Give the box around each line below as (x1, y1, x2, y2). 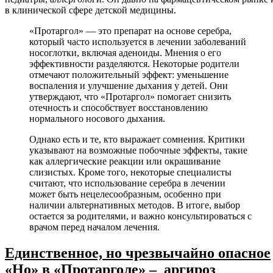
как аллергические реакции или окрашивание (29, 156, 221, 167)
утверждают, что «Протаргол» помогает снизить (29, 91, 231, 102)
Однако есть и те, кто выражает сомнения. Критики (29, 134, 245, 145)
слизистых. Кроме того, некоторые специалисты (29, 167, 232, 178)
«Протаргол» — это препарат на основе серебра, (29, 26, 232, 37)
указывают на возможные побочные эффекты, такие (29, 145, 247, 156)
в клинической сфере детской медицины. (5, 5, 176, 16)
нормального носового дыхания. (29, 113, 165, 124)
